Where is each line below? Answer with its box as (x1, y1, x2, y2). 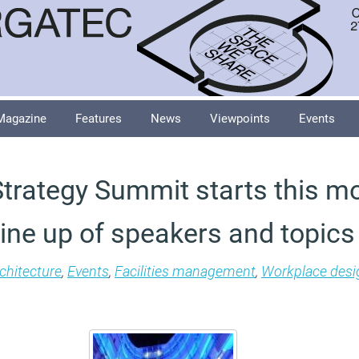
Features (75, 111, 122, 126)
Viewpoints (210, 111, 270, 126)
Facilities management (115, 263, 256, 280)
